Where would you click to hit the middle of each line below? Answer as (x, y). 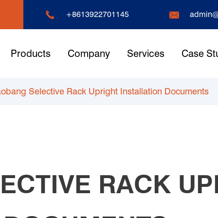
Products (30, 54)
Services (145, 54)
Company (89, 54)
